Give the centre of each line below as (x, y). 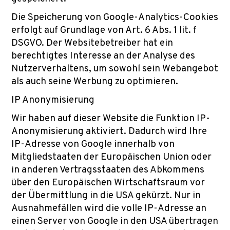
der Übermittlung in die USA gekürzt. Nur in (106, 196)
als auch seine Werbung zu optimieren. (95, 82)
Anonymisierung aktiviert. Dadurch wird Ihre (109, 131)
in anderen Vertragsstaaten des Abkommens (108, 170)
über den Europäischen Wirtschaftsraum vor (108, 183)
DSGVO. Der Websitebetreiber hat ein (92, 43)
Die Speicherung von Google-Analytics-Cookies (115, 17)
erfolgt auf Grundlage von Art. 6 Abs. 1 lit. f (104, 30)
